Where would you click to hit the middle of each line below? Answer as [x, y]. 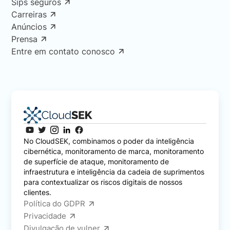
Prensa [25, 39]
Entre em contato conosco [63, 52]
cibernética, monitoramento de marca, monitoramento [114, 151]
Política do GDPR [55, 204]
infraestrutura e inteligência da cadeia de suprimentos [114, 172]
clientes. [38, 193]
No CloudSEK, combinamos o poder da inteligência [109, 141]
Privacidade [45, 216]
